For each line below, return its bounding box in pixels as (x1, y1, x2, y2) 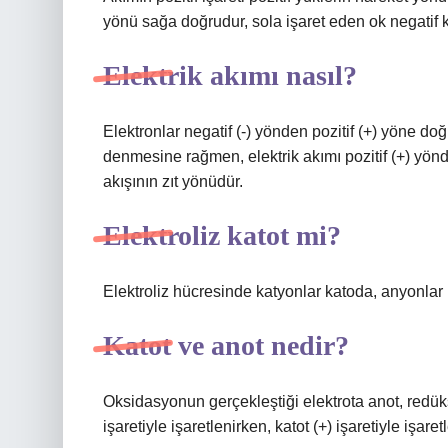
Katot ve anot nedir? (103, 330, 349, 361)
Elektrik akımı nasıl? (103, 60, 357, 91)
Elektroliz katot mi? (103, 220, 341, 251)
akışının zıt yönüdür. (103, 173, 243, 190)
